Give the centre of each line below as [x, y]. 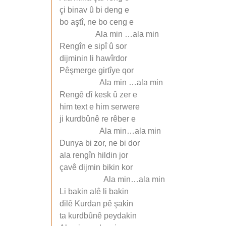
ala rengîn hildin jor [94, 155]
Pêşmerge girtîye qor [97, 71]
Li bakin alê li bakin [94, 192]
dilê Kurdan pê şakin [96, 204]
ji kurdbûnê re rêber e [98, 119]
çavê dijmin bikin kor [96, 167]
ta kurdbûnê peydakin [98, 216]
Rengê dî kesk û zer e [98, 95]
